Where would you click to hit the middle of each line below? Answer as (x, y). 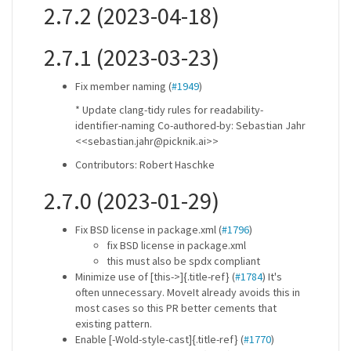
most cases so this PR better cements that (176, 308)
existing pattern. (114, 324)
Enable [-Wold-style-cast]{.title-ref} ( (159, 339)
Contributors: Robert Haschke (145, 165)
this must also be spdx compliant (183, 261)
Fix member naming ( (123, 86)
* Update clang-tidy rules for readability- (169, 110)
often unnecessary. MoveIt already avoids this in (188, 292)
